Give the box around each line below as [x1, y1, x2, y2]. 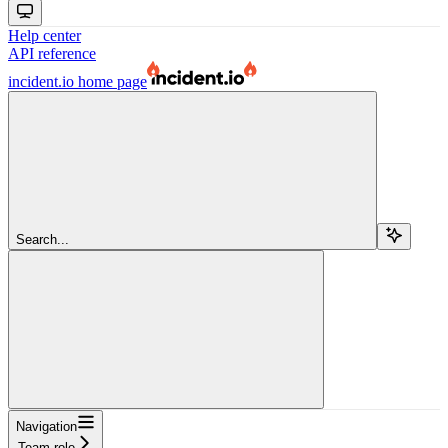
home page [74, 72, 147, 90]
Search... [16, 231, 69, 247]
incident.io [8, 72, 74, 90]
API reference [8, 44, 96, 62]
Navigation [16, 418, 77, 434]
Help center [8, 26, 81, 44]
